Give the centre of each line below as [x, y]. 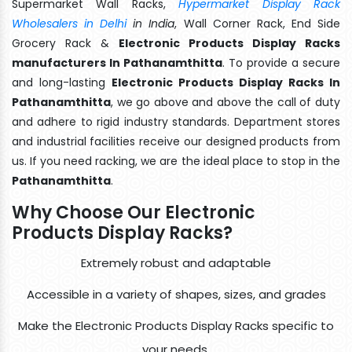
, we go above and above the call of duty [225, 102]
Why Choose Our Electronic [134, 212]
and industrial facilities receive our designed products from [176, 141]
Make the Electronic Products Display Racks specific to [176, 325]
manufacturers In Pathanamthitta [117, 62]
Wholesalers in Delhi [70, 23]
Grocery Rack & [65, 43]
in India [151, 23]
